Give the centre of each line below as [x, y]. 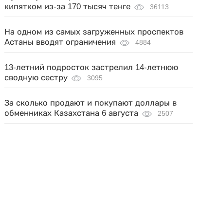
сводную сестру [36, 77]
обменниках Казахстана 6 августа [72, 113]
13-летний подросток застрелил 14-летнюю [91, 67]
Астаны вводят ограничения [60, 42]
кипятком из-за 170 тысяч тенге [68, 6]
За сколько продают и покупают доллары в [91, 103]
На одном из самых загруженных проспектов [94, 32]
